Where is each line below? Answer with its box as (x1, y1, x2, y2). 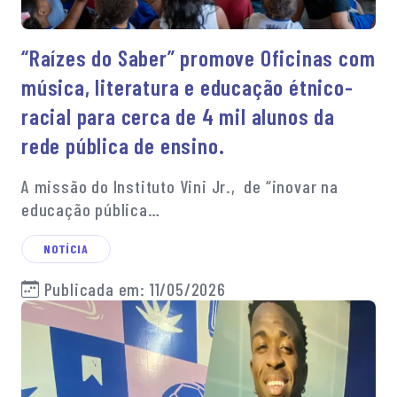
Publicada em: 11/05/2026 (39, 277, 226, 300)
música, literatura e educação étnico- (21, 73, 354, 100)
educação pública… (21, 198, 160, 220)
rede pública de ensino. (21, 131, 225, 159)
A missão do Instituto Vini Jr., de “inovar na (21, 175, 339, 197)
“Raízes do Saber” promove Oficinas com (21, 43, 376, 71)
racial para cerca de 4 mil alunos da (21, 102, 335, 129)
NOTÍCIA (43, 240, 89, 256)
